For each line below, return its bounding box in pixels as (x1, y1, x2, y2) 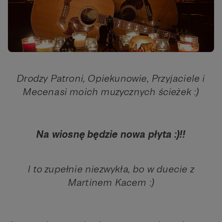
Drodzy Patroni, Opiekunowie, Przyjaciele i (17, 72, 205, 85)
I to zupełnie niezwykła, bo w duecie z (28, 163, 194, 175)
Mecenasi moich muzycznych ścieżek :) (23, 86, 199, 98)
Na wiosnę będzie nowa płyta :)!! (36, 128, 186, 141)
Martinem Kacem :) (67, 176, 155, 189)
